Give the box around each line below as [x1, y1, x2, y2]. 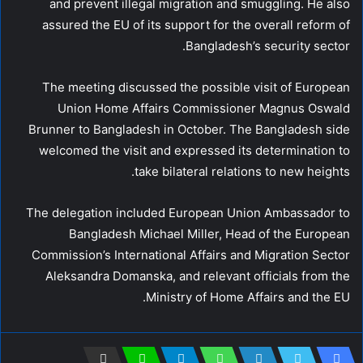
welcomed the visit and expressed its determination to [39, 142, 350, 158]
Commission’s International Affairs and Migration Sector [32, 246, 350, 263]
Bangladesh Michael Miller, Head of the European [69, 225, 350, 241]
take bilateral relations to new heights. [135, 163, 350, 179]
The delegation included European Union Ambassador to [26, 204, 350, 220]
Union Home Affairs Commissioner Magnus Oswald [58, 100, 350, 116]
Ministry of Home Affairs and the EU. [146, 288, 350, 305]
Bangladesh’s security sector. [186, 37, 350, 53]
